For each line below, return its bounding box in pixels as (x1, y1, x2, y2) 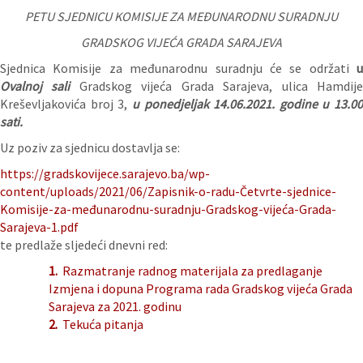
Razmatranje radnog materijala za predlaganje (62, 263, 322, 280)
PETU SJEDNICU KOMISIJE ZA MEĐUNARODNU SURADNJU (25, 8, 338, 25)
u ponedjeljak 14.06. (131, 96, 246, 113)
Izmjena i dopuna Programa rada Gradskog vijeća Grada (49, 280, 352, 297)
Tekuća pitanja (62, 316, 143, 333)
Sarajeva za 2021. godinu (49, 298, 181, 315)
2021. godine (246, 96, 322, 113)
